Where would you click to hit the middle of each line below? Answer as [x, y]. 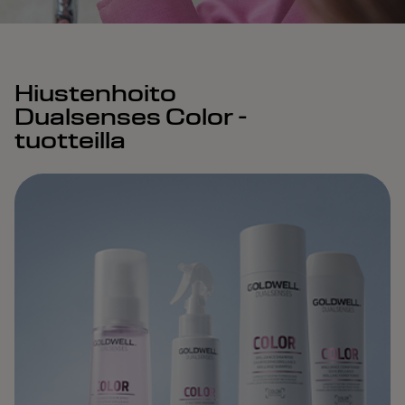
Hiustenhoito [95, 93]
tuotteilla [70, 140]
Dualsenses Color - [131, 116]
